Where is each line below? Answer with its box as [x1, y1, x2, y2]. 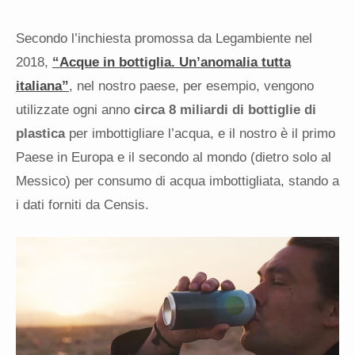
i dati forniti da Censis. [16, 197, 149, 213]
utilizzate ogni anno [16, 102, 134, 118]
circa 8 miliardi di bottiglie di [134, 102, 316, 118]
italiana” [16, 78, 69, 94]
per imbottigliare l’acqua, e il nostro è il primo [65, 126, 335, 142]
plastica [16, 126, 65, 142]
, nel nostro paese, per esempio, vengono [69, 78, 314, 94]
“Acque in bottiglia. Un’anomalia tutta [52, 55, 291, 71]
